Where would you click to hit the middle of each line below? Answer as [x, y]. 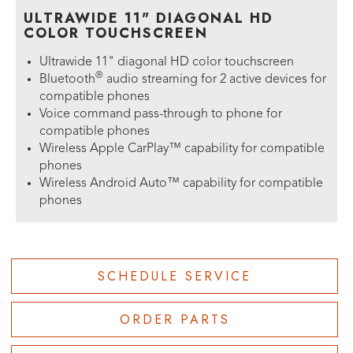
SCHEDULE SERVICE [175, 276]
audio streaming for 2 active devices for [215, 79]
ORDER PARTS [175, 319]
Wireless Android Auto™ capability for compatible [181, 183]
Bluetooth [67, 79]
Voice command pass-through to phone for [161, 114]
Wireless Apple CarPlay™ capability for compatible [182, 149]
